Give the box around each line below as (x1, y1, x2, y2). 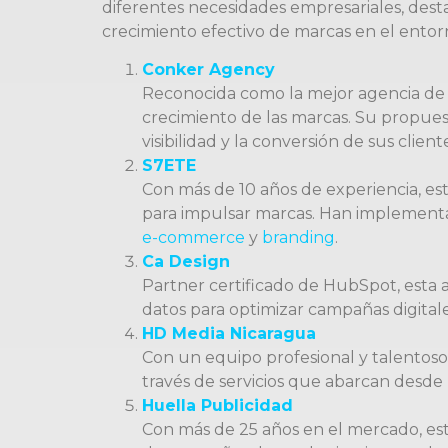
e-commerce (142, 228, 245, 248)
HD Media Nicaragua (142, 324, 316, 344)
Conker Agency (142, 60, 275, 80)
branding (262, 228, 335, 248)
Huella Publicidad (142, 396, 293, 416)
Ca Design (142, 252, 230, 272)
